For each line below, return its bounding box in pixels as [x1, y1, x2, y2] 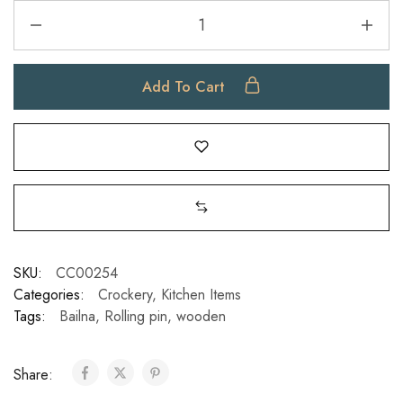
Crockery [98, 283, 152, 305]
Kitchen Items [161, 283, 241, 305]
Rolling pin [104, 305, 167, 327]
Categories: [13, 283, 85, 305]
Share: [13, 363, 58, 385]
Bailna [59, 305, 95, 327]
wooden [176, 305, 226, 327]
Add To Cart [142, 76, 229, 97]
